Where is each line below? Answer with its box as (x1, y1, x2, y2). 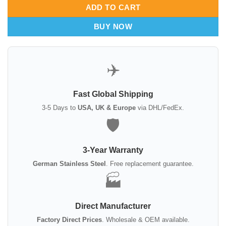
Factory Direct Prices (36, 215, 102, 223)
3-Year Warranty (83, 145, 143, 154)
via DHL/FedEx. (136, 103, 184, 111)
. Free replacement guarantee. (105, 159, 194, 167)
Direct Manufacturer (75, 201, 151, 210)
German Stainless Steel (32, 159, 106, 167)
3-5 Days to (42, 103, 78, 111)
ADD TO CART (85, 3, 141, 12)
